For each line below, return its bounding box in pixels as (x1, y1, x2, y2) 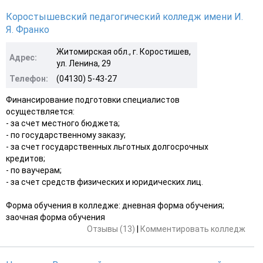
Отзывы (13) (87, 224, 135, 234)
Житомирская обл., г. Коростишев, (56, 46, 191, 56)
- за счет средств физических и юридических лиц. (6, 177, 203, 187)
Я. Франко (6, 23, 49, 35)
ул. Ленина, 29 (56, 58, 111, 68)
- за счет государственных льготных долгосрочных (6, 141, 208, 151)
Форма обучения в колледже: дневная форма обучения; (6, 200, 224, 210)
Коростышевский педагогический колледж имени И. (6, 11, 243, 22)
